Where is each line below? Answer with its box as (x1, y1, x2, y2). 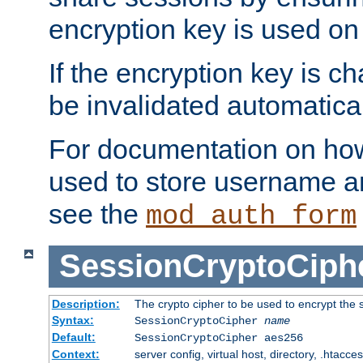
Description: (51, 297, 120, 310)
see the (49, 199, 146, 230)
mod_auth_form (146, 201, 357, 233)
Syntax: (51, 313, 94, 327)
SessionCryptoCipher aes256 (134, 331, 303, 344)
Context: (51, 347, 100, 361)
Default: (51, 330, 96, 344)
